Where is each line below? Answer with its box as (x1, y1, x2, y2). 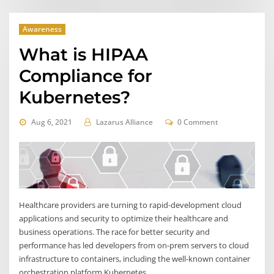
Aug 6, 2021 (31, 117, 72, 128)
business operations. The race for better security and (19, 226, 210, 238)
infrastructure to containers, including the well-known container (19, 253, 251, 265)
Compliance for (19, 65, 153, 87)
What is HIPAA (19, 44, 149, 65)
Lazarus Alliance (95, 117, 153, 128)
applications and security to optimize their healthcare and (19, 213, 229, 224)
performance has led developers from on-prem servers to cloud (19, 240, 250, 251)
